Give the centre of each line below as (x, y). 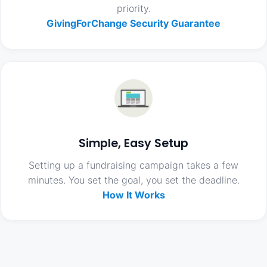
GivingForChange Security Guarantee (133, 23)
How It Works (133, 195)
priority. (133, 8)
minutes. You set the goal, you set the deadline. (133, 180)
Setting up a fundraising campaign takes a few (133, 165)
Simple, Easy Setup (133, 144)
